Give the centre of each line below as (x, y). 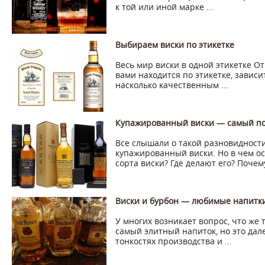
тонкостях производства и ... (174, 241)
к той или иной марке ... (164, 7)
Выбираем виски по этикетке (175, 45)
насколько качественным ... (172, 85)
